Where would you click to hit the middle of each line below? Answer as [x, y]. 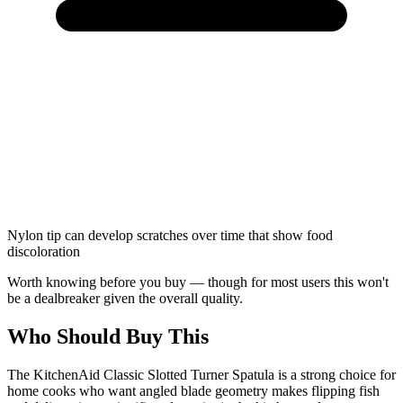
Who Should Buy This [108, 336]
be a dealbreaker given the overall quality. [125, 298]
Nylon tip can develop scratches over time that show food [170, 235]
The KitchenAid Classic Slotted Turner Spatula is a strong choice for [201, 374]
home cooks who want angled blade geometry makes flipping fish [193, 390]
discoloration [44, 251]
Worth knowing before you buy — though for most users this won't [198, 282]
